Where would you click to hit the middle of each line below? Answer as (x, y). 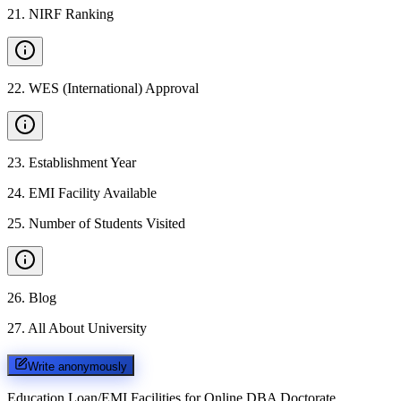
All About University (87, 328)
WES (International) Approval (114, 88)
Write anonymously (77, 366)
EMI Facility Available (93, 193)
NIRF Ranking (71, 14)
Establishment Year (82, 162)
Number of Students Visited (107, 223)
